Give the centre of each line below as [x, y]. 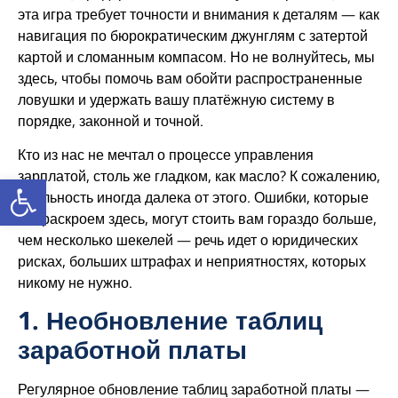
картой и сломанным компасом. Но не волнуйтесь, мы [196, 56]
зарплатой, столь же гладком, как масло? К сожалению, [199, 175]
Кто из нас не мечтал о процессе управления [166, 154]
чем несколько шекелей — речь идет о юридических [188, 239]
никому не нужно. [75, 282]
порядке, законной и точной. [111, 120]
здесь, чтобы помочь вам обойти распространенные [190, 78]
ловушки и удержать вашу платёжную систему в [176, 99]
